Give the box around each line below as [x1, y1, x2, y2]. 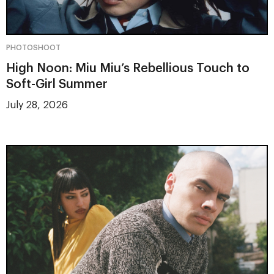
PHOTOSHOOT [6, 44, 61, 51]
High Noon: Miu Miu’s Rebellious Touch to [6, 62, 250, 75]
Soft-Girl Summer [6, 78, 108, 91]
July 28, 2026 [6, 100, 68, 110]
